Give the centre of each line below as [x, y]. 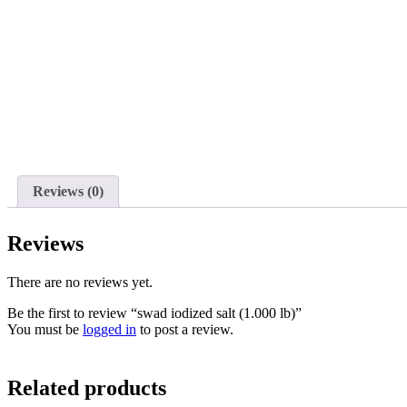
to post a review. [185, 330]
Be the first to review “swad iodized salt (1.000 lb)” [154, 313]
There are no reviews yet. [80, 283]
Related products [87, 388]
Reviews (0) [68, 192]
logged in [109, 330]
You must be [45, 330]
